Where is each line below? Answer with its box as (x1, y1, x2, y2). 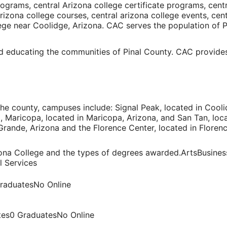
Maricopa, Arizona (86, 112, 156, 123)
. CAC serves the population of (102, 20, 222, 30)
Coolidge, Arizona (33, 20, 102, 30)
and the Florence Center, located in (59, 123, 199, 133)
